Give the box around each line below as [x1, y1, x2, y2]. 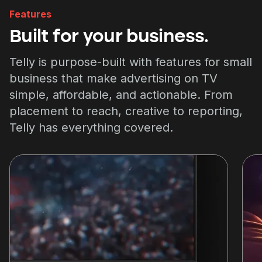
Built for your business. [9, 28, 209, 47]
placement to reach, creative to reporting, [9, 104, 243, 119]
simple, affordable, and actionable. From [9, 88, 233, 102]
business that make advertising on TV [9, 71, 218, 86]
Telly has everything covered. [9, 120, 173, 135]
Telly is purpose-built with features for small [9, 55, 252, 70]
